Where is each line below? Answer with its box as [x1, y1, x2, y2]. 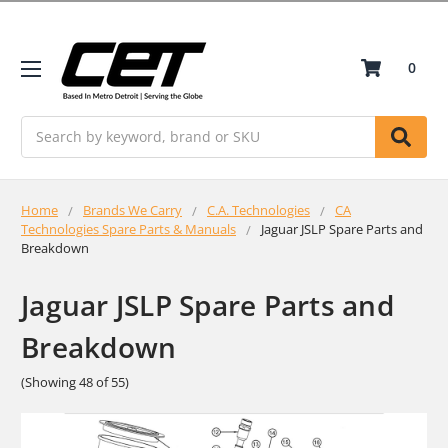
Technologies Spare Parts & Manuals [21, 219, 236, 238]
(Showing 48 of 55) [21, 372, 129, 391]
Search [21, 116, 67, 136]
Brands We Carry [83, 200, 182, 219]
